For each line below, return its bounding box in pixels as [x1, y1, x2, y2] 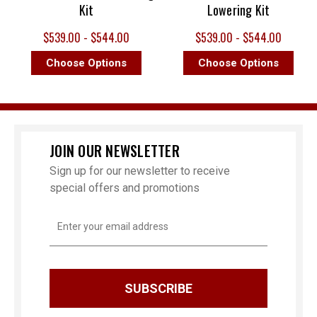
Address [50, 224, 87, 236]
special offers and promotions [50, 181, 200, 195]
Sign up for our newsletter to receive [50, 164, 230, 178]
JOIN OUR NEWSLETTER [50, 140, 180, 162]
